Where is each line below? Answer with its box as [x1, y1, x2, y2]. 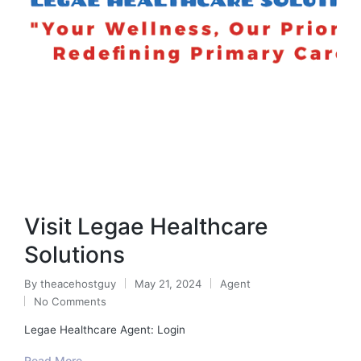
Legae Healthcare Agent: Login [24, 323, 185, 336]
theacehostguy [40, 276, 116, 290]
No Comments [34, 294, 106, 308]
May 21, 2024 [135, 276, 201, 290]
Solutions [24, 240, 125, 268]
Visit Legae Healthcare [24, 212, 268, 240]
